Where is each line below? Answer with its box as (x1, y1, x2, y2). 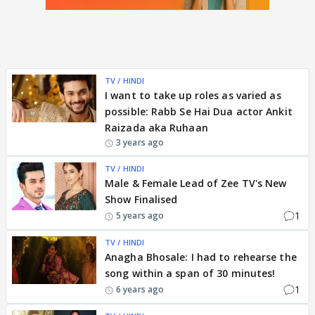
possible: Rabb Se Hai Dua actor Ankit (105, 105, 292, 118)
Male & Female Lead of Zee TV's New (105, 176, 287, 190)
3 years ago (116, 136, 165, 148)
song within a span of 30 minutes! (105, 266, 276, 280)
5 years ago (116, 209, 165, 221)
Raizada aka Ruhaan (105, 121, 208, 134)
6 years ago (116, 283, 165, 295)
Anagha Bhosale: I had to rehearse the (105, 250, 297, 264)
